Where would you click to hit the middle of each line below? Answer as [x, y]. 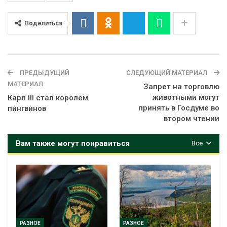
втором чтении [192, 118]
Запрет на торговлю [181, 86]
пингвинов [27, 108]
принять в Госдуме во [179, 108]
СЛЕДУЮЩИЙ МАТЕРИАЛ [167, 72]
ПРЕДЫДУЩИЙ [44, 72]
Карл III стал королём [48, 98]
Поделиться [43, 23]
